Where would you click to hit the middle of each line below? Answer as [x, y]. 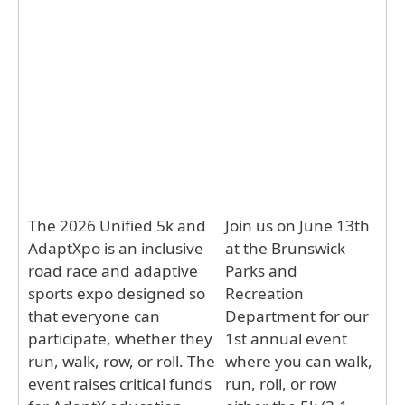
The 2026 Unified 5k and [117, 225]
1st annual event [287, 338]
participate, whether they [120, 338]
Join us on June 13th [298, 225]
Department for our [297, 316]
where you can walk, [299, 361]
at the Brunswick [286, 248]
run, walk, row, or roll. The [122, 361]
